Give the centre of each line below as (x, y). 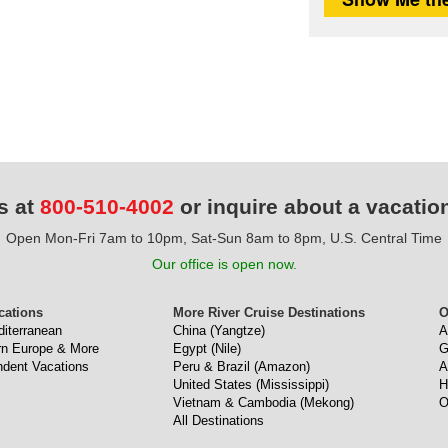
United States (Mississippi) (251, 384)
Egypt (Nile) (207, 348)
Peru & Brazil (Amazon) (241, 366)
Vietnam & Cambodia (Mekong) (263, 402)
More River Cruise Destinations (269, 312)
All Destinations (218, 420)
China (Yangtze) (219, 330)
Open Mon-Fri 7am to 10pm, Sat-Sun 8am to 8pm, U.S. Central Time (224, 238)
